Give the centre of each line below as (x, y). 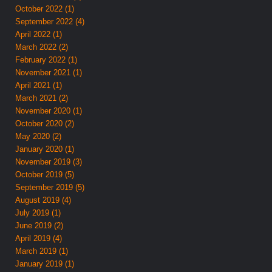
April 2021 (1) (39, 85)
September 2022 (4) (50, 21)
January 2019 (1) (45, 263)
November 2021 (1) (49, 72)
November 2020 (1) (49, 110)
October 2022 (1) (45, 8)
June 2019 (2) (39, 225)
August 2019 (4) (43, 200)
